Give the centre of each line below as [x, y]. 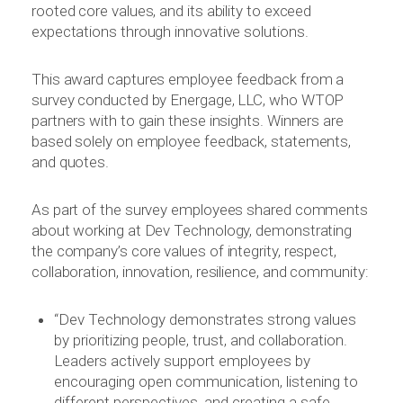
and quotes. [71, 162]
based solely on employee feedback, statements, [192, 142]
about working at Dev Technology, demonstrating [192, 231]
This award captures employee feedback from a [188, 80]
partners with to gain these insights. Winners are [188, 121]
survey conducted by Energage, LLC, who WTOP [188, 100]
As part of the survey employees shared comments [200, 210]
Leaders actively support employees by [182, 361]
